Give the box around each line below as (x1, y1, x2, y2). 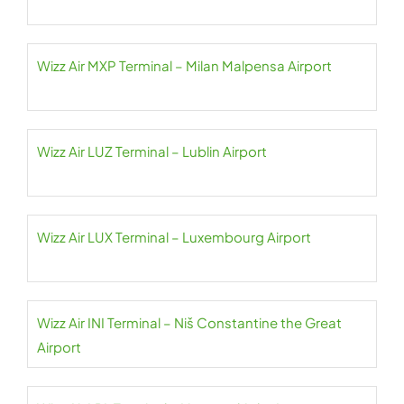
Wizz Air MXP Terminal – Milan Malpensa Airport (37, 57, 332, 75)
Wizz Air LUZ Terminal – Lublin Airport (37, 142, 267, 161)
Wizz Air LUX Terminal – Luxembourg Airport (37, 228, 311, 246)
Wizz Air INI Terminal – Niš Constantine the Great (37, 314, 342, 332)
